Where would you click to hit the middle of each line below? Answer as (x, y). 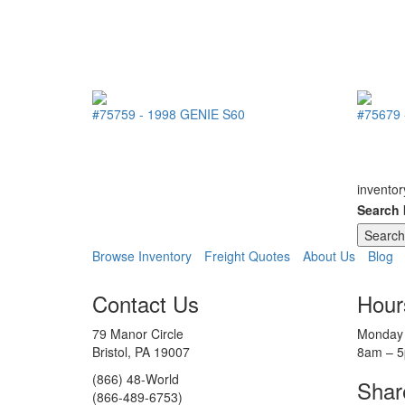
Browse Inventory (142, 256)
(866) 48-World (136, 379)
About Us (329, 256)
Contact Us (146, 304)
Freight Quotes (247, 256)
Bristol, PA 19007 (141, 352)
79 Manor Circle (138, 334)
